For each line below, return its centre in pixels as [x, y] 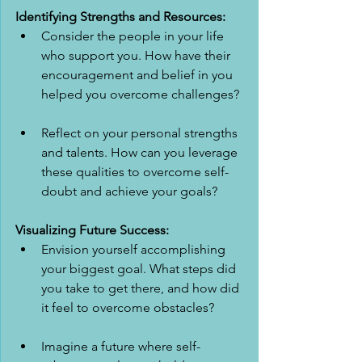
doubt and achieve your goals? [129, 191]
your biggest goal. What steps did [140, 269]
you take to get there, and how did [142, 288]
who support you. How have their [137, 55]
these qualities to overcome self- [135, 172]
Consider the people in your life [134, 36]
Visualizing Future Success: [92, 230]
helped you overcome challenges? [140, 94]
